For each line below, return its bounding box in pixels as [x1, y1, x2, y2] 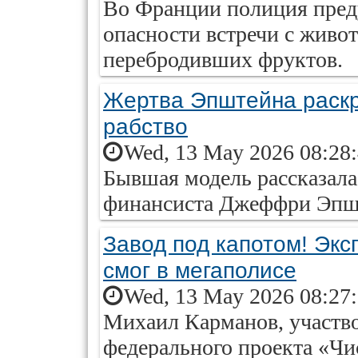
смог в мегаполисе [103, 257, 296, 283]
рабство [103, 113, 188, 139]
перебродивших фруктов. [103, 47, 343, 72]
